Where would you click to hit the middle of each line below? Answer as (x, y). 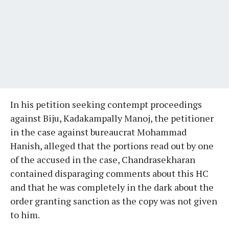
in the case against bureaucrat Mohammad (98, 132)
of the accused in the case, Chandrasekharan (103, 159)
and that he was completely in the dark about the (112, 187)
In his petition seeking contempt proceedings (106, 104)
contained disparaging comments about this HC (109, 173)
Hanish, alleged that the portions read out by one (112, 145)
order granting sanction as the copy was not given (114, 201)
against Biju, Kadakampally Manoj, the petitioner (112, 118)
